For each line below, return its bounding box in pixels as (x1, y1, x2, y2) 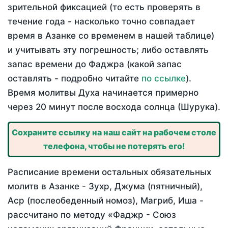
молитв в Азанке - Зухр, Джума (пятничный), (8, 181, 203, 192)
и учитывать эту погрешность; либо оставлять (8, 45, 209, 55)
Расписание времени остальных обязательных (8, 167, 211, 178)
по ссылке (141, 73, 186, 84)
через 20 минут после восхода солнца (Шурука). (8, 102, 220, 112)
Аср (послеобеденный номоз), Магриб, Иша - (8, 195, 204, 206)
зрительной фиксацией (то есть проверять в (8, 2, 201, 13)
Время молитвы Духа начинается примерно (8, 88, 198, 98)
